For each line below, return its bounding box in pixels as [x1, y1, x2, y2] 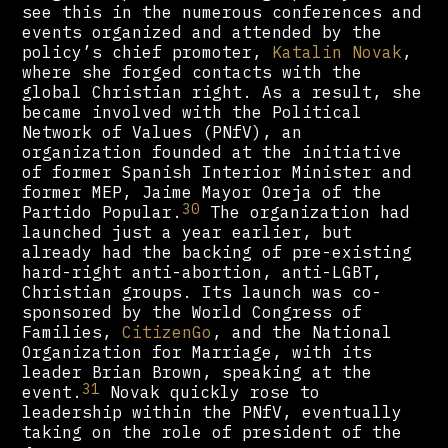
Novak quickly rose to [100, 382, 321, 403]
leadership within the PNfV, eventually [22, 402, 403, 423]
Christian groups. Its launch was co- [22, 282, 383, 303]
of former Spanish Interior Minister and [22, 162, 413, 183]
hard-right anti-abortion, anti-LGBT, [22, 262, 383, 283]
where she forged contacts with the [22, 62, 363, 83]
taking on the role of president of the [22, 422, 403, 443]
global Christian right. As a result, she [22, 82, 423, 103]
